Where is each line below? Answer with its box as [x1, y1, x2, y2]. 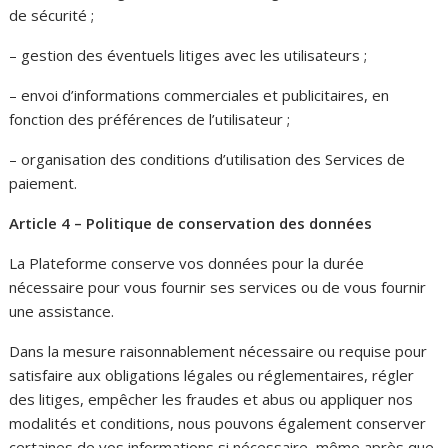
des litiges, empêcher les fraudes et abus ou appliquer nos [9, 388, 414, 409]
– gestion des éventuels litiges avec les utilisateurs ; [9, 44, 368, 65]
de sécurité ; [9, 4, 95, 25]
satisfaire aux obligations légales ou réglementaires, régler [9, 364, 415, 385]
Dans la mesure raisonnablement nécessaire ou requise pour [9, 340, 428, 361]
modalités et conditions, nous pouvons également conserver [9, 412, 427, 433]
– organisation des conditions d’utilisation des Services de [9, 148, 406, 169]
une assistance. [9, 300, 115, 321]
